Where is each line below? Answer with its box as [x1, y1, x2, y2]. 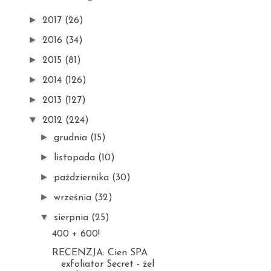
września [54, 193, 95, 203]
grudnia [54, 133, 91, 143]
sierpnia [54, 213, 92, 223]
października [54, 173, 113, 183]
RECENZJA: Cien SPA [51, 248, 148, 258]
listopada [54, 153, 99, 163]
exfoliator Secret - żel [60, 260, 154, 269]
